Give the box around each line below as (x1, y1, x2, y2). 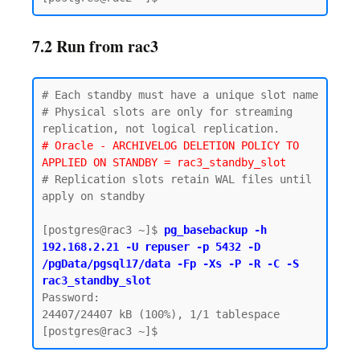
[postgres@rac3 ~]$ (42, 223, 164, 236)
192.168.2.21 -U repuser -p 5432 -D (42, 240, 260, 253)
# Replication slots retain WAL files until (42, 173, 312, 186)
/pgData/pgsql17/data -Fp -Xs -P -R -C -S (42, 257, 299, 270)
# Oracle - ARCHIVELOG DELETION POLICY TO (42, 139, 299, 152)
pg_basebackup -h (164, 223, 267, 236)
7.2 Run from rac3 (32, 35, 158, 58)
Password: (42, 291, 100, 304)
